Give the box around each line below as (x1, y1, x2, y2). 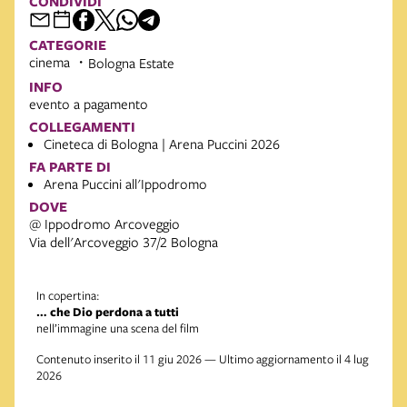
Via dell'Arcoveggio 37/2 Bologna (29, 233, 218, 252)
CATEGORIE (29, 35, 106, 55)
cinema (29, 53, 70, 72)
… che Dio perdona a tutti (36, 303, 179, 321)
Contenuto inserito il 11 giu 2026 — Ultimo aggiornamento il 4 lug (36, 351, 369, 368)
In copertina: (36, 287, 100, 304)
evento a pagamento (29, 94, 148, 114)
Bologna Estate (88, 54, 174, 73)
